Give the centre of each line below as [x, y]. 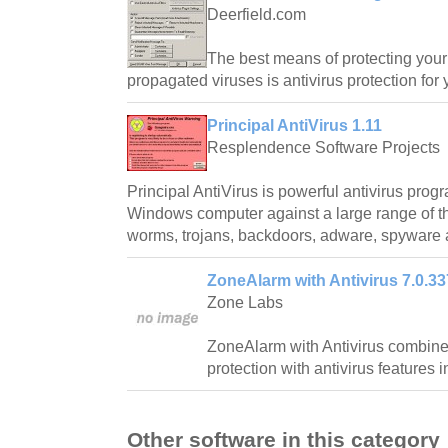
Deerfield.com [256, 15]
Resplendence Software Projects [323, 148]
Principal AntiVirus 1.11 [294, 126]
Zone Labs [245, 303]
